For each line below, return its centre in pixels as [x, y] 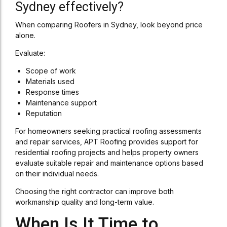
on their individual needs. [57, 174]
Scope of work [51, 71]
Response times [52, 92]
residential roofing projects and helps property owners [107, 152]
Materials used [50, 81]
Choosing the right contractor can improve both [94, 191]
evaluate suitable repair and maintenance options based [109, 163]
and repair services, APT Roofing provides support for [107, 142]
